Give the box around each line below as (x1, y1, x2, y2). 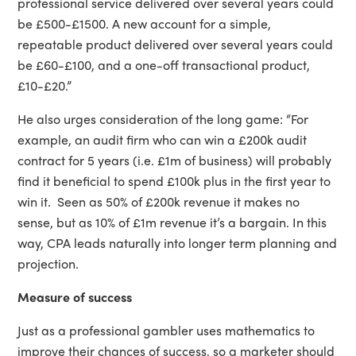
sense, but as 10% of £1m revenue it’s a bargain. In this (17, 212, 327, 231)
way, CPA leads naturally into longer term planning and (17, 233, 338, 252)
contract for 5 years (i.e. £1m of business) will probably (17, 150, 332, 169)
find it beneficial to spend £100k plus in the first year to (17, 171, 331, 190)
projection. (17, 253, 79, 273)
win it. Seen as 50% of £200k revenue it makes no (17, 192, 300, 211)
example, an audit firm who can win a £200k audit (17, 130, 308, 149)
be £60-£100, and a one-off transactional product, (17, 55, 311, 74)
